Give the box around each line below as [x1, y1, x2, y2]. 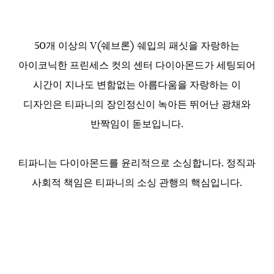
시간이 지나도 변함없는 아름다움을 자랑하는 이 [33, 78, 241, 92]
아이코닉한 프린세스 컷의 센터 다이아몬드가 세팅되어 [18, 58, 256, 72]
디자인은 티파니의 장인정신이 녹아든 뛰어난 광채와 [23, 97, 251, 111]
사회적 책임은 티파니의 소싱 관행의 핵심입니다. [32, 176, 242, 190]
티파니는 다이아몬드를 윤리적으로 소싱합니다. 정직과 [18, 156, 256, 170]
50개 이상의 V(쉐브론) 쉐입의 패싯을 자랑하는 [34, 39, 240, 53]
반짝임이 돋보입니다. [91, 117, 183, 131]
